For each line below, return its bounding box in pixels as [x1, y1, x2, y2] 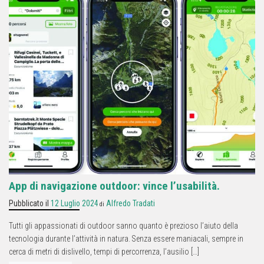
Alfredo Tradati [106, 198, 155, 208]
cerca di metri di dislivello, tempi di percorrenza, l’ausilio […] [9, 246, 199, 256]
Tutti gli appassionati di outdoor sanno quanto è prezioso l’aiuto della [9, 220, 238, 230]
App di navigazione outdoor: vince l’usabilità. [9, 179, 220, 193]
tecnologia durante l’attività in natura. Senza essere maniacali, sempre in [9, 233, 243, 243]
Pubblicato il [9, 198, 51, 208]
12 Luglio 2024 [51, 198, 98, 208]
